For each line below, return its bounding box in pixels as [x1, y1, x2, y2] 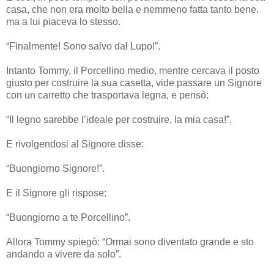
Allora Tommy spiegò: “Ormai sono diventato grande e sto [6, 236, 254, 247]
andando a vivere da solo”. [6, 248, 121, 259]
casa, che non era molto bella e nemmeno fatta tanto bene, [6, 4, 259, 15]
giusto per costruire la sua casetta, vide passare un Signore [6, 77, 262, 88]
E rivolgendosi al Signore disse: [6, 138, 144, 149]
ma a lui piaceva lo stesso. [6, 16, 120, 27]
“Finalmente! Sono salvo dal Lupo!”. [6, 40, 160, 51]
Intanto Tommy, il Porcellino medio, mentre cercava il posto [6, 65, 259, 76]
